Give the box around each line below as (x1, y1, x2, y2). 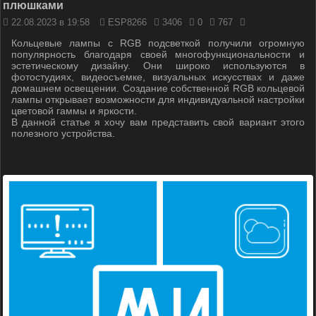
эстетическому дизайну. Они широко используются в (11, 60, 305, 71)
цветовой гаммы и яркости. (11, 105, 137, 116)
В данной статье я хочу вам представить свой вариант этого (11, 116, 305, 128)
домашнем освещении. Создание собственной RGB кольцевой (11, 83, 305, 94)
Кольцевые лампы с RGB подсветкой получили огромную (11, 37, 305, 49)
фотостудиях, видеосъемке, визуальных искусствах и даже (11, 71, 305, 83)
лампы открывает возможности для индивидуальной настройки (11, 94, 305, 105)
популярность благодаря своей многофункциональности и (11, 49, 305, 60)
